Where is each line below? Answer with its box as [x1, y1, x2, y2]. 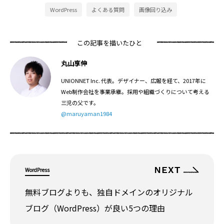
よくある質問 [91, 5, 124, 14]
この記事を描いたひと [77, 38, 142, 48]
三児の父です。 [60, 98, 99, 107]
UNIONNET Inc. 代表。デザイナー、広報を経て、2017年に [60, 76, 206, 85]
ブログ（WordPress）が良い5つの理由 [25, 202, 165, 214]
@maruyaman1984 [60, 109, 112, 118]
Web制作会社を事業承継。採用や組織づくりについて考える [60, 87, 209, 96]
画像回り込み [138, 5, 172, 14]
